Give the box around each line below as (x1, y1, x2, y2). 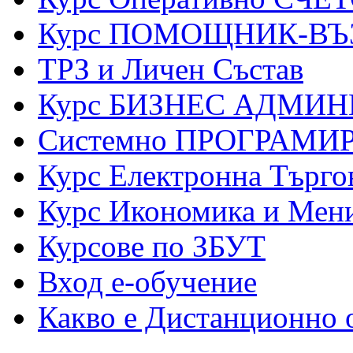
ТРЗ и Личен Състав (38, 51, 303, 86)
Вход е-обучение (38, 264, 257, 299)
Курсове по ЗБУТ (38, 229, 266, 263)
